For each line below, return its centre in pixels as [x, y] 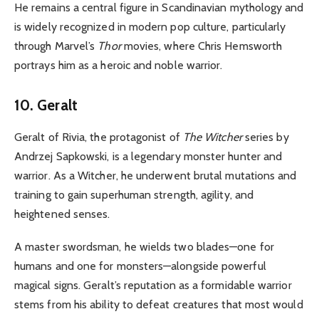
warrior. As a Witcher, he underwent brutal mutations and [156, 175]
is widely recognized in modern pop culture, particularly [150, 27]
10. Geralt [48, 105]
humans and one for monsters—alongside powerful [140, 266]
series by [265, 137]
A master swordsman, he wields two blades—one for [144, 246]
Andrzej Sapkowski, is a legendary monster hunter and [148, 156]
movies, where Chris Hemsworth [202, 46]
